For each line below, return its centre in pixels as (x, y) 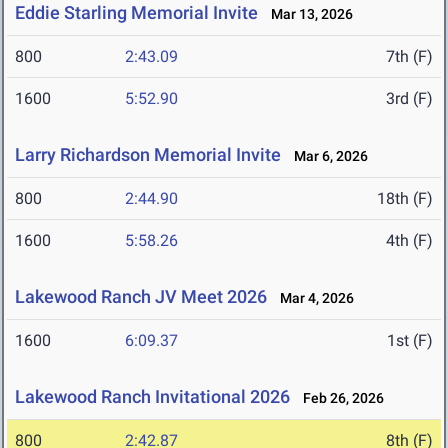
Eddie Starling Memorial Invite (136, 13)
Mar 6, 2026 (326, 156)
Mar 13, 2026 (307, 14)
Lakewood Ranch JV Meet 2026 (141, 297)
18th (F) (405, 199)
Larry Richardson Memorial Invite (148, 155)
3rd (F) (409, 99)
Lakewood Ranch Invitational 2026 (152, 397)
